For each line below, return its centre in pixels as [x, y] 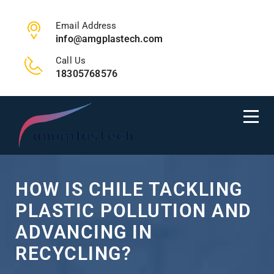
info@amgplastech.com [109, 39]
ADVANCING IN [84, 232]
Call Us [71, 61]
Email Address [86, 26]
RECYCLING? [73, 254]
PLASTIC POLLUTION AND [134, 211]
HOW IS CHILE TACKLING [129, 189]
